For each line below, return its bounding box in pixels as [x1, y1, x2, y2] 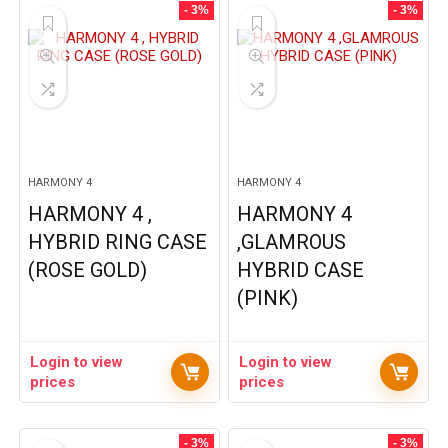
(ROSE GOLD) [28, 258, 148, 282]
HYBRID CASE [237, 258, 365, 282]
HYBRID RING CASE [28, 230, 208, 254]
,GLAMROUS [237, 230, 347, 254]
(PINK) [237, 286, 299, 310]
